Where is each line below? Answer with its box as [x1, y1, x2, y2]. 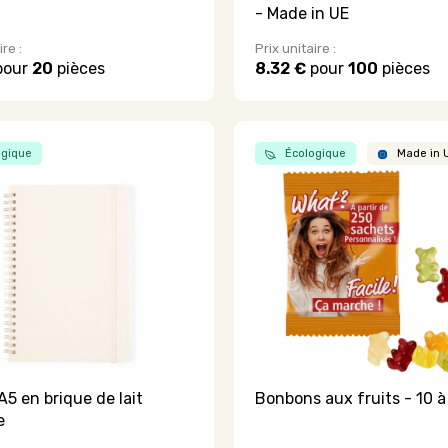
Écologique [282, 147, 347, 161]
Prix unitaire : [255, 41, 337, 57]
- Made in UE [255, 3, 350, 23]
